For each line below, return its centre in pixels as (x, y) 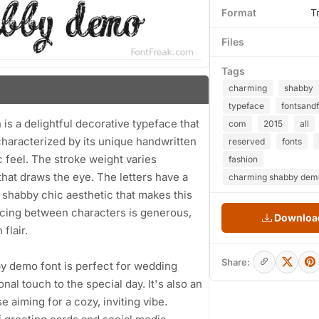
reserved (247, 141)
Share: (236, 262)
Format (239, 12)
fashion (243, 159)
